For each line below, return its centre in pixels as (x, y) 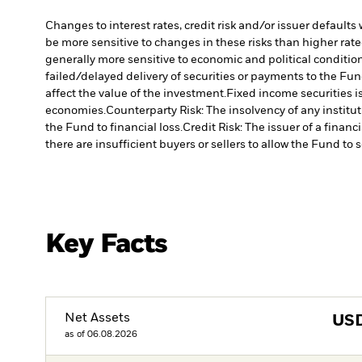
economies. (76, 111)
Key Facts (107, 244)
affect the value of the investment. (136, 94)
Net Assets (98, 318)
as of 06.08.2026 (101, 334)
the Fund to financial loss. (114, 128)
